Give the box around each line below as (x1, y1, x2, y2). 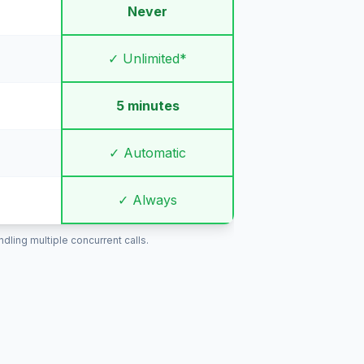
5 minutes (115, 97, 180, 114)
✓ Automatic (109, 145, 186, 161)
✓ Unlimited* (108, 50, 187, 67)
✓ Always (118, 192, 177, 208)
